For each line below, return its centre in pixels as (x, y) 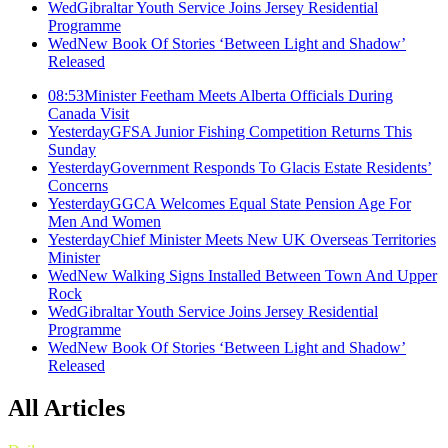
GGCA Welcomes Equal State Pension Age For (260, 203)
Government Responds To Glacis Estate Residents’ (271, 167)
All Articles (66, 407)
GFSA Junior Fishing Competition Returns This (261, 131)
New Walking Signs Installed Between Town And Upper (257, 275)
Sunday (72, 149)
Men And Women (104, 221)
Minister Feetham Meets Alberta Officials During (238, 95)
